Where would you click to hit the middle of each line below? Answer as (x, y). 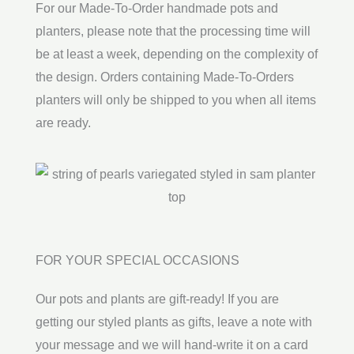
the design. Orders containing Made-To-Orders (165, 77)
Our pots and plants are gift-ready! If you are (157, 299)
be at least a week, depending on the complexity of (177, 55)
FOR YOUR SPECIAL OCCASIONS (137, 261)
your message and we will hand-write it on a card (172, 345)
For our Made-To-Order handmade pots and (157, 9)
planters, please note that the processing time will (173, 32)
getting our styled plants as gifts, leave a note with (174, 322)
